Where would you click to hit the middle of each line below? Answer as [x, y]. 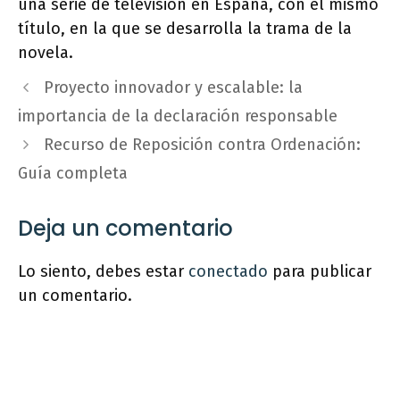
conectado [228, 272]
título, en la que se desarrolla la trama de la [185, 29]
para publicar [320, 272]
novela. [46, 53]
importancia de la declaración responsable [178, 117]
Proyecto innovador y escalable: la [173, 88]
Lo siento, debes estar [103, 272]
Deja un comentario [125, 229]
